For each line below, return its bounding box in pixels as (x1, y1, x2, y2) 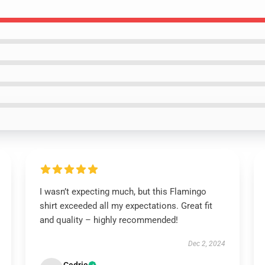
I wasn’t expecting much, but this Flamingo (39, 186, 206, 197)
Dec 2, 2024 (188, 240, 226, 248)
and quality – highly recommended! (39, 215, 178, 225)
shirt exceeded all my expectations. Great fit (39, 201, 212, 211)
